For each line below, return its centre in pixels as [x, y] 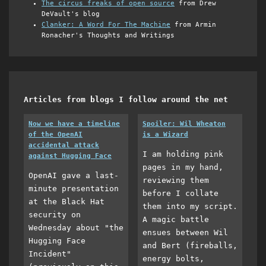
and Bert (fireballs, [190, 245]
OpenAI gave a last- [74, 175]
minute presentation [74, 188]
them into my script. [190, 206]
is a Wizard [165, 135]
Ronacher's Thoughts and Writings [108, 35]
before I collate [180, 193]
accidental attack [64, 145]
